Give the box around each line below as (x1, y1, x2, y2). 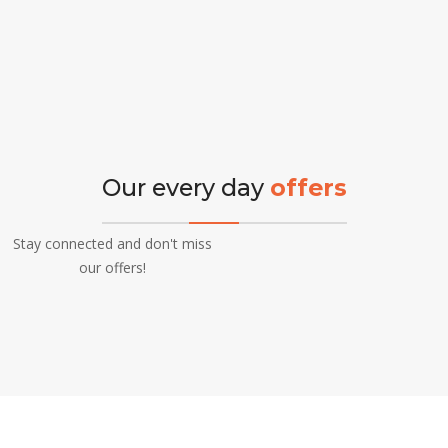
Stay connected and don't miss (12, 233, 212, 253)
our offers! (78, 257, 146, 277)
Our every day (101, 172, 270, 202)
